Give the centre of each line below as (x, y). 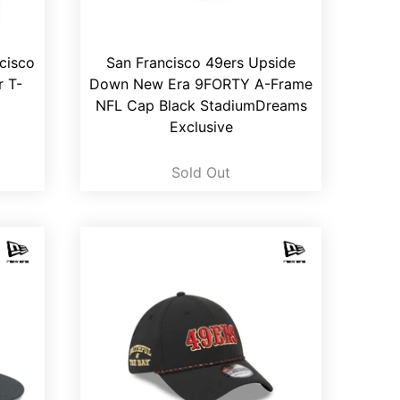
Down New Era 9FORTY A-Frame (201, 84)
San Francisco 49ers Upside (201, 63)
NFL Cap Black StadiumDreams (201, 106)
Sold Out (201, 173)
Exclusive (201, 127)
